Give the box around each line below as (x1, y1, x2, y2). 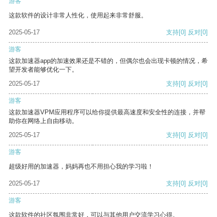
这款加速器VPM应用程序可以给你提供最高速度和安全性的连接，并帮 (9, 108, 205, 116)
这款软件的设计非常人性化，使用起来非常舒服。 (9, 12, 147, 19)
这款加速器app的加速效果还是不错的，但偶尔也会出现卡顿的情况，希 (9, 57, 208, 65)
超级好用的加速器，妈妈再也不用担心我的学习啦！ (9, 163, 154, 170)
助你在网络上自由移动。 (9, 117, 78, 125)
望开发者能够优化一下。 (9, 66, 78, 74)
